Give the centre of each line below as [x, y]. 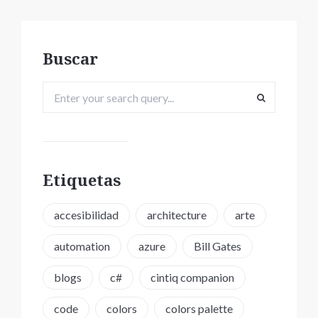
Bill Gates [218, 246]
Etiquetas [82, 180]
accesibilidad [86, 215]
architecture [177, 215]
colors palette [199, 308]
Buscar [70, 58]
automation [82, 246]
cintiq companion [192, 277]
